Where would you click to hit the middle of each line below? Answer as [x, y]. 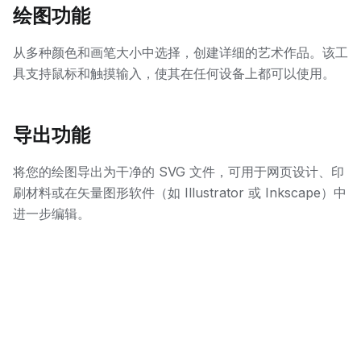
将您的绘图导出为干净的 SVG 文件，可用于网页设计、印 [178, 172]
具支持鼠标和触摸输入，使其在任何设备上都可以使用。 [174, 73]
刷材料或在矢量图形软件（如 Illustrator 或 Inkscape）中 [180, 193]
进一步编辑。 [52, 214]
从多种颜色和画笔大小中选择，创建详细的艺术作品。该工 [180, 52]
